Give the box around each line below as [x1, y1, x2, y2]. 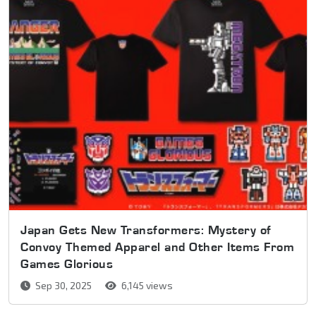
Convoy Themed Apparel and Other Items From [20, 238, 294, 254]
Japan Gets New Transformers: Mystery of [20, 221, 272, 237]
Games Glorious [20, 255, 113, 271]
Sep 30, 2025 [33, 279, 94, 291]
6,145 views [119, 279, 173, 291]
